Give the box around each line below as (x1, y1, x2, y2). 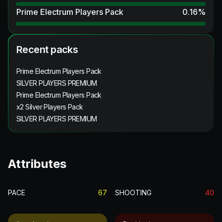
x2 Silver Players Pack (16, 102, 83, 111)
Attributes (8, 156, 66, 171)
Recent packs (16, 43, 78, 55)
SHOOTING (115, 188, 152, 197)
